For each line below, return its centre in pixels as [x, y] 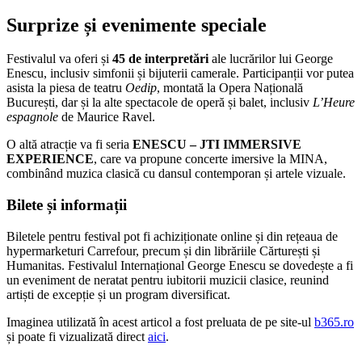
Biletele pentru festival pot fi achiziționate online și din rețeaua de [172, 236]
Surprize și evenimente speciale [137, 25]
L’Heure [334, 103]
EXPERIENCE [50, 159]
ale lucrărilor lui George [271, 59]
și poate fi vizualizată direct [77, 336]
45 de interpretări [160, 59]
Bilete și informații [67, 205]
